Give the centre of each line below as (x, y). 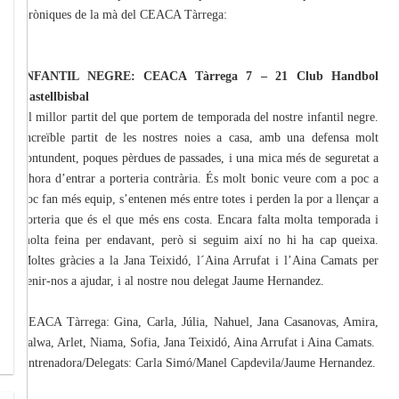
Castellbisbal (55, 97)
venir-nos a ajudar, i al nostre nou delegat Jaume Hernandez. (172, 281)
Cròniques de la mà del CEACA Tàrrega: (124, 15)
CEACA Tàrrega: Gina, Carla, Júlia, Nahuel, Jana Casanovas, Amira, (199, 322)
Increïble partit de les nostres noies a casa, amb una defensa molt (199, 138)
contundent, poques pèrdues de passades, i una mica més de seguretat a (199, 159)
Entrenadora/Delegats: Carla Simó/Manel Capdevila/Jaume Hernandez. (198, 363)
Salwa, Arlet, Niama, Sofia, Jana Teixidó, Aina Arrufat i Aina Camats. (198, 343)
